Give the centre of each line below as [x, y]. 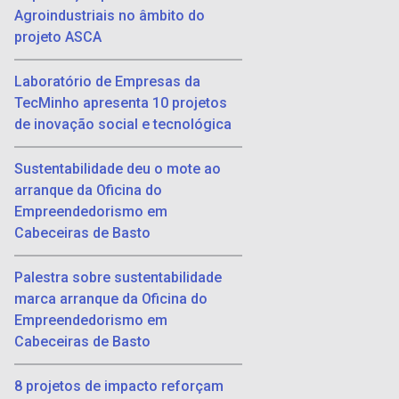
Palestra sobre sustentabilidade [118, 278]
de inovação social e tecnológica [123, 125]
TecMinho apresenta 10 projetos [121, 103]
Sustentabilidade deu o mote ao [118, 169]
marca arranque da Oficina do [111, 299]
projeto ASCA [58, 37]
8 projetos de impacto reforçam [119, 387]
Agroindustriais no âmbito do [110, 16]
